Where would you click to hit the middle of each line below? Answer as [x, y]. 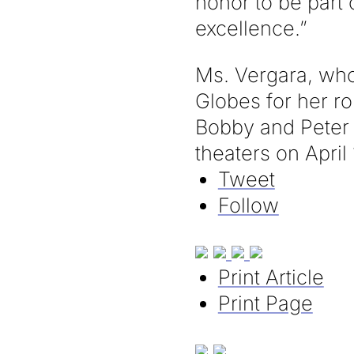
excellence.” [251, 28]
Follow [248, 205]
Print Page [265, 303]
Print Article [271, 277]
